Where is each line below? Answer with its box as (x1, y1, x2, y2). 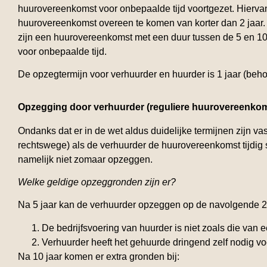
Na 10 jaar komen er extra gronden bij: (18, 251, 179, 262)
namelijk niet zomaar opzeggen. (18, 154, 153, 164)
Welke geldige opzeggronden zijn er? (18, 176, 176, 187)
